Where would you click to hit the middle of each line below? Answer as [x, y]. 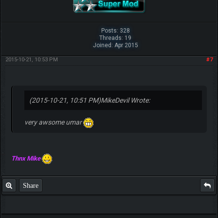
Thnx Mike [26, 158]
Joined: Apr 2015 [115, 45]
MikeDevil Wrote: [125, 100]
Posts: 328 [115, 31]
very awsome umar [54, 122]
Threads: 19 [116, 38]
